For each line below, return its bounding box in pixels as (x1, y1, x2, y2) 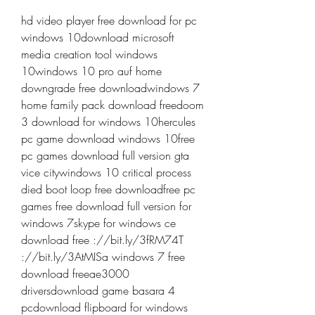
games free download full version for (21, 198, 191, 214)
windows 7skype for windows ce (21, 215, 176, 231)
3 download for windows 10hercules (21, 114, 195, 129)
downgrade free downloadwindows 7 (21, 80, 200, 96)
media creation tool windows (21, 46, 157, 62)
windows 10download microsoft (21, 30, 174, 45)
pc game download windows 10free (21, 131, 195, 146)
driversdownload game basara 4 (21, 283, 175, 298)
